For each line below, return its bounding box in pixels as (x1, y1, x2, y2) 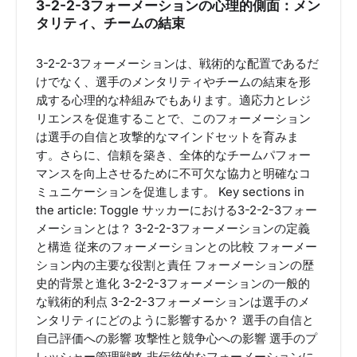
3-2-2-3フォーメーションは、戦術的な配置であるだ (36, 57, 319, 72)
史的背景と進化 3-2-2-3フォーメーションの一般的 (36, 277, 310, 292)
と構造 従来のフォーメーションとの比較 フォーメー (36, 240, 317, 255)
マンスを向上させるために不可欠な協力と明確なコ (36, 167, 311, 182)
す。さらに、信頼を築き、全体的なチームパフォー (36, 148, 311, 163)
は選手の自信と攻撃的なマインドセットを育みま (36, 130, 299, 145)
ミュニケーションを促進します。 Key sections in (36, 185, 304, 200)
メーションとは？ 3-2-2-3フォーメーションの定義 (36, 222, 310, 237)
